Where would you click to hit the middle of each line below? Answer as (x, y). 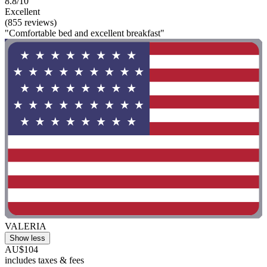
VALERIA (26, 226)
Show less (27, 238)
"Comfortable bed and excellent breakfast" (85, 33)
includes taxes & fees (44, 260)
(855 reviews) (31, 22)
